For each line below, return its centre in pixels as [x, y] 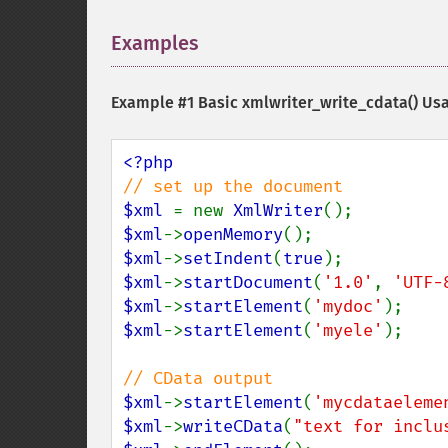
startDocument [248, 282]
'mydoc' [348, 306]
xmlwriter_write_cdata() [330, 102]
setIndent [228, 258]
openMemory [233, 234]
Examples [155, 43]
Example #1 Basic [176, 102]
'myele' [348, 330]
